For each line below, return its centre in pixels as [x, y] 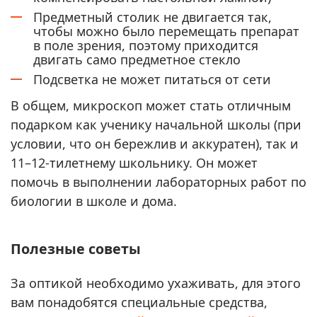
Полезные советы [76, 249]
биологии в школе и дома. [94, 201]
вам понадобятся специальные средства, [139, 302]
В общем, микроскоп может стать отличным [151, 105]
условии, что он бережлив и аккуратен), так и [155, 143]
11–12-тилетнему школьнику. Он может [134, 162]
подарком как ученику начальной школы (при [156, 124]
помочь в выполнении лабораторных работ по [158, 181]
